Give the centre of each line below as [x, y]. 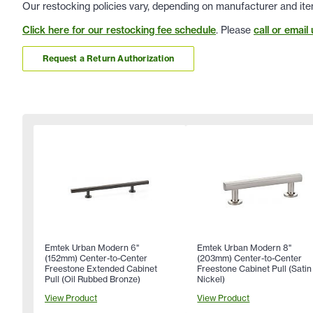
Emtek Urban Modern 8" [245, 247]
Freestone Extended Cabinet [101, 268]
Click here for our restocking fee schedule [119, 30]
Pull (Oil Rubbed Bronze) [93, 279]
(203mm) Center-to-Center [250, 258]
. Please [235, 30]
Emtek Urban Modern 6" [92, 247]
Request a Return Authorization [108, 59]
